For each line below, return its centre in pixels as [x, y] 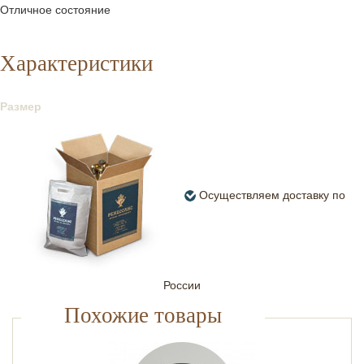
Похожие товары [143, 314]
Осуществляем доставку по [271, 195]
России [182, 286]
